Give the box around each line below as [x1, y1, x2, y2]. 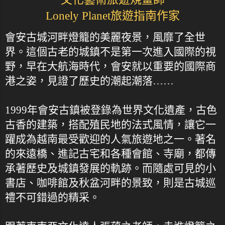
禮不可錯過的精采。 [5, 191, 100, 203]
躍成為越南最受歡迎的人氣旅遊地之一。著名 [5, 133, 216, 145]
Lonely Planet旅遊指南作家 [45, 9, 180, 22]
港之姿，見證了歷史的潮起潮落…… [5, 74, 174, 87]
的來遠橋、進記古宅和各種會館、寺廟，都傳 [5, 147, 216, 160]
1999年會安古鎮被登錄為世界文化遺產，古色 [5, 103, 217, 116]
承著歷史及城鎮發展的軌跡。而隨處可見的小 [5, 162, 216, 174]
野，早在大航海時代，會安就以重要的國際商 [5, 60, 216, 72]
